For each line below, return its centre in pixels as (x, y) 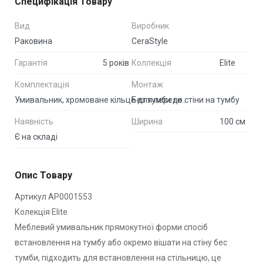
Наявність (34, 121)
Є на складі (36, 136)
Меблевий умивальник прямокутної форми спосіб (111, 227)
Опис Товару (43, 175)
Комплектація (42, 84)
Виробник (150, 26)
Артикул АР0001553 (53, 196)
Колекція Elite (41, 212)
